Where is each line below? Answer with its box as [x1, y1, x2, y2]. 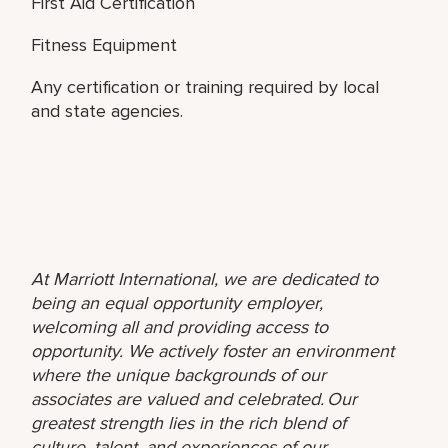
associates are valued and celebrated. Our [31, 387, 358, 410]
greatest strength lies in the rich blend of [31, 411, 347, 434]
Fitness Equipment [31, 33, 178, 56]
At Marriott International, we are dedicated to [31, 267, 379, 290]
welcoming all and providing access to [31, 315, 329, 338]
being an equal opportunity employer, [31, 291, 324, 314]
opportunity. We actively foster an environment [31, 339, 395, 362]
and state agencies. [31, 99, 184, 122]
